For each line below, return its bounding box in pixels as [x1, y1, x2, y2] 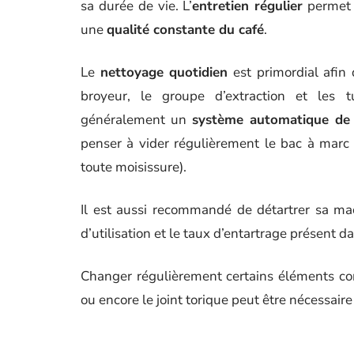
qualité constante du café [107, 21, 264, 39]
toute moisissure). [81, 158, 186, 176]
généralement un [81, 111, 192, 129]
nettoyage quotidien [100, 63, 228, 81]
